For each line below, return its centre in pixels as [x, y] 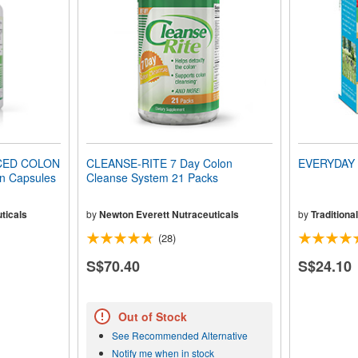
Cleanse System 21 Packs [152, 177]
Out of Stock [152, 317]
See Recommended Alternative [179, 336]
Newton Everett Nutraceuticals [169, 214]
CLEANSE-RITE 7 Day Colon [159, 163]
